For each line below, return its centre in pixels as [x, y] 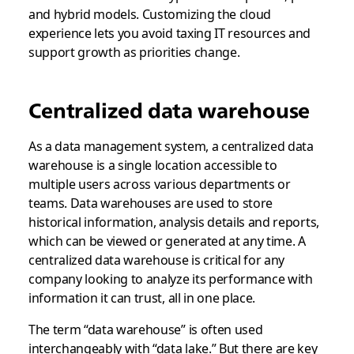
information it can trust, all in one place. [142, 297]
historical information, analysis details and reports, [173, 221]
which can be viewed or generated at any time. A [167, 240]
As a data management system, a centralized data [171, 145]
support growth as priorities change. [134, 51]
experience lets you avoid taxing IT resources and [169, 32]
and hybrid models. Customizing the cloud [150, 13]
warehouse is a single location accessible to [153, 164]
